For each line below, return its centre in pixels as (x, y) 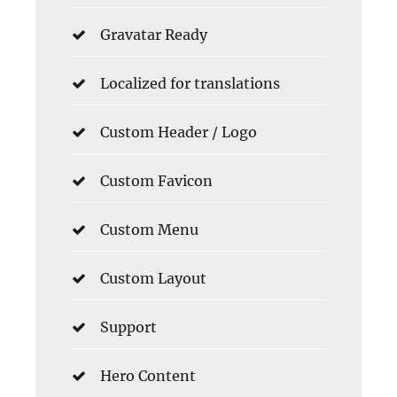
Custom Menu (149, 230)
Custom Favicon (156, 181)
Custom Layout (153, 279)
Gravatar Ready (154, 35)
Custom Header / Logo (179, 132)
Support (128, 327)
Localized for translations (190, 84)
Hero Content (148, 376)
